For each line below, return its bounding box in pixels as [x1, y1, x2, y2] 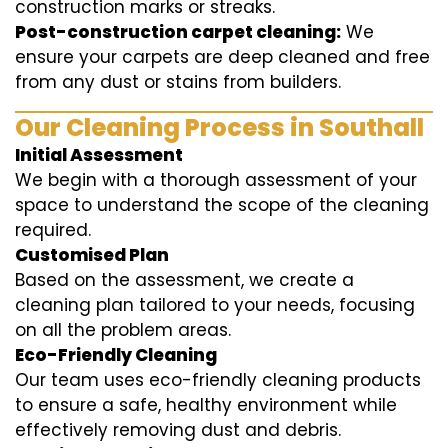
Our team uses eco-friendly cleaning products [15, 368, 421, 393]
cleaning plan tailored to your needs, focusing [15, 293, 415, 318]
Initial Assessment [15, 143, 183, 168]
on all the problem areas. [15, 318, 231, 343]
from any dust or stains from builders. [15, 70, 341, 95]
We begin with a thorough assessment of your [15, 168, 417, 193]
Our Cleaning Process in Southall [15, 111, 424, 145]
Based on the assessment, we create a [15, 268, 354, 293]
